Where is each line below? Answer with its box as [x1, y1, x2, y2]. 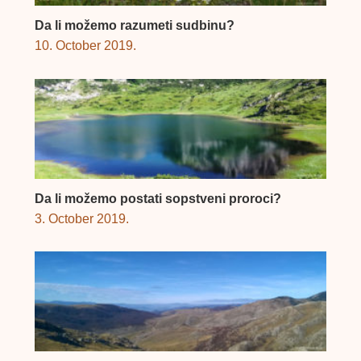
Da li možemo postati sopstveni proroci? [34, 191, 281, 205]
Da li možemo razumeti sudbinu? [34, 19, 234, 33]
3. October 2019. [34, 211, 129, 226]
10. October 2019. [34, 39, 136, 53]
